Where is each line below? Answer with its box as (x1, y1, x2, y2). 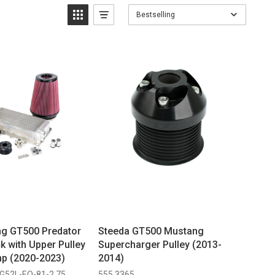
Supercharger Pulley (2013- (98, 238, 222, 250)
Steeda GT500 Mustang (98, 225, 204, 237)
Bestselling (136, 10, 175, 19)
